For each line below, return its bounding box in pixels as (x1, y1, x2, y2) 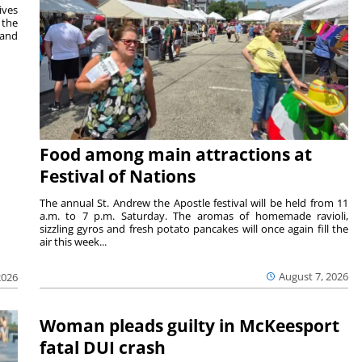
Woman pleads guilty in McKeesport (39, 314, 339, 337)
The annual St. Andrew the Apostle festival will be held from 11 (39, 196, 349, 211)
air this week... (39, 234, 107, 250)
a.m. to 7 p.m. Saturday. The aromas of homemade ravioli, (39, 208, 349, 224)
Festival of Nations (39, 165, 196, 188)
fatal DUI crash (39, 335, 166, 359)
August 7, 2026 (279, 269, 349, 284)
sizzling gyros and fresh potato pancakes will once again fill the (39, 221, 349, 237)
